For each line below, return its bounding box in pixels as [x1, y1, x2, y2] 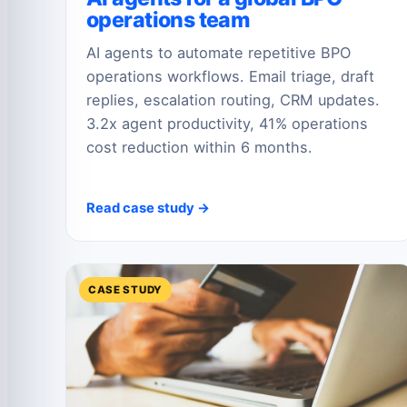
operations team [86, 6, 250, 33]
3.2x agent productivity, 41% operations [86, 114, 368, 134]
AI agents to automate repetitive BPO [86, 44, 351, 63]
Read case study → [86, 199, 210, 216]
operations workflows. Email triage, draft [86, 67, 374, 86]
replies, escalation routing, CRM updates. [86, 91, 380, 110]
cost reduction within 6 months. [86, 138, 313, 157]
